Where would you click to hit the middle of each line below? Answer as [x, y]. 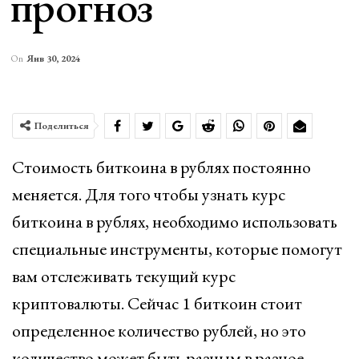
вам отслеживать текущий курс [124, 276]
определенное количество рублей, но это [159, 331]
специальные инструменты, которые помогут [177, 249]
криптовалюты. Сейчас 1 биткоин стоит [157, 303]
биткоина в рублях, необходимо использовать [175, 222]
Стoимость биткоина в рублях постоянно [161, 167]
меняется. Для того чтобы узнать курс [149, 194]
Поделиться [62, 126]
